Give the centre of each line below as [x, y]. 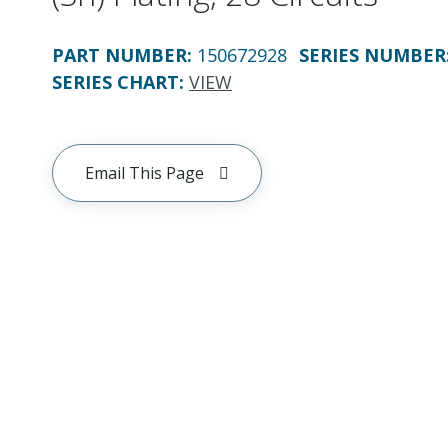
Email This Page [144, 173]
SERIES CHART [115, 82]
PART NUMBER [119, 55]
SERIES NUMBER [372, 55]
